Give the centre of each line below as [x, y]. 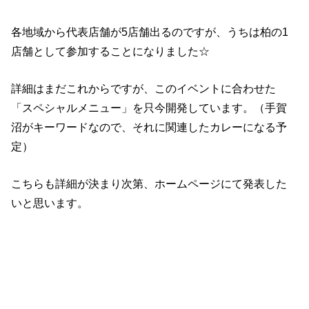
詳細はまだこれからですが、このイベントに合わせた [144, 89]
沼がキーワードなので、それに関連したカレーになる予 [149, 127]
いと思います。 [50, 203]
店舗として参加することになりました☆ [111, 51]
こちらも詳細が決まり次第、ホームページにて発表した [149, 184]
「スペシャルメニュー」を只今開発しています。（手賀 [149, 108]
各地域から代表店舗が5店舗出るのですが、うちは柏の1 [150, 31]
